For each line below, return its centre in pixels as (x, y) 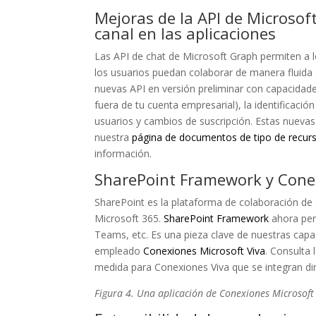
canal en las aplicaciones (186, 33)
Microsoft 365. (129, 218)
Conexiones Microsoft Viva (205, 251)
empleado (119, 251)
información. (123, 153)
